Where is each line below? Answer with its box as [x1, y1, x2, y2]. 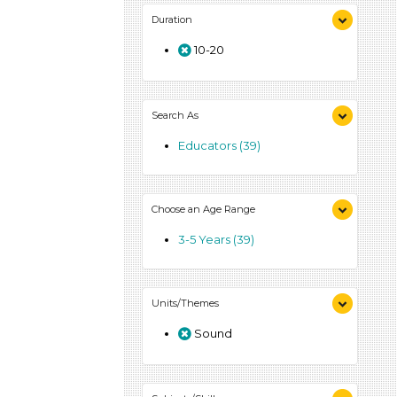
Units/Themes [152, 297, 219, 309]
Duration [152, 13, 192, 26]
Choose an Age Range [152, 203, 255, 215]
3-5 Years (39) [178, 232, 254, 246]
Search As [152, 109, 198, 121]
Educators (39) [178, 138, 261, 152]
